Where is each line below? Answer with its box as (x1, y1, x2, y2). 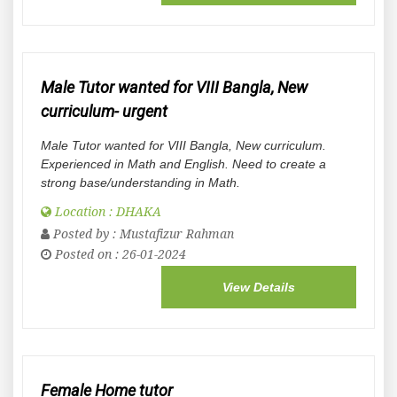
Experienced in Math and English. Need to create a (41, 157, 326, 171)
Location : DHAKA (51, 205, 161, 219)
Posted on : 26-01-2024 (51, 247, 186, 261)
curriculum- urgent (41, 102, 167, 121)
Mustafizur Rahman (120, 227, 234, 241)
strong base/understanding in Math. (41, 175, 240, 190)
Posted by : (50, 227, 120, 241)
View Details (222, 280, 295, 294)
